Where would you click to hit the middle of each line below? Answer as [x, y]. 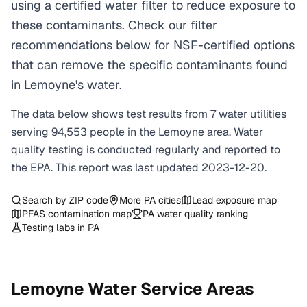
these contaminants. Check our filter [114, 25]
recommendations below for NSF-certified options [153, 45]
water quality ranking [201, 214]
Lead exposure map [234, 200]
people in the [124, 132]
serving [31, 132]
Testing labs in [55, 228]
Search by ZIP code [65, 200]
